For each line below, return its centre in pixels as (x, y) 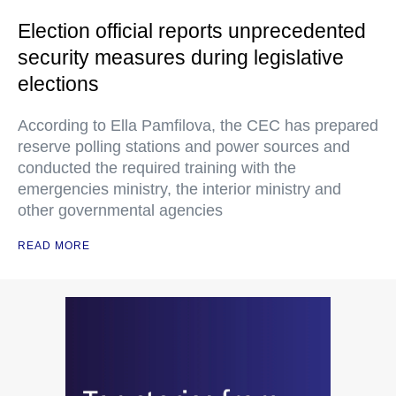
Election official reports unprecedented (192, 31)
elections (58, 84)
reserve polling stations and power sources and (184, 147)
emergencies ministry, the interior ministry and (179, 190)
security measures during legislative (181, 58)
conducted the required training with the (157, 168)
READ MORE (54, 246)
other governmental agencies (120, 211)
